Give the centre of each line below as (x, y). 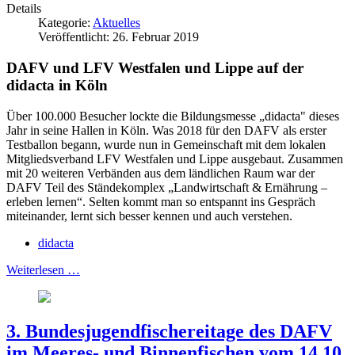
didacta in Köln (57, 85)
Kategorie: (65, 23)
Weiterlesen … (43, 269)
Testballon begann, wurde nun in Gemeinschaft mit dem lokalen (166, 144)
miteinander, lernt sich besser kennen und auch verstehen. (149, 216)
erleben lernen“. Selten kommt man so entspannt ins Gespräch (161, 201)
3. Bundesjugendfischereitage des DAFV (169, 332)
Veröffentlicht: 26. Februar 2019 (118, 37)
